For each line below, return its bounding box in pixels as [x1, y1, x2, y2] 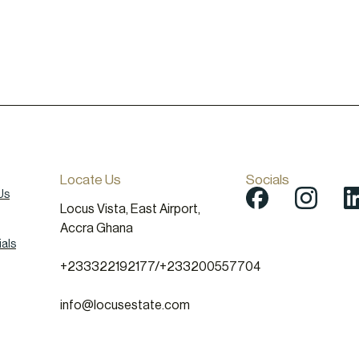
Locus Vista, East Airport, [59, 202, 200, 216]
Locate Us [59, 172, 121, 187]
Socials [245, 172, 289, 187]
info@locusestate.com [59, 298, 190, 312]
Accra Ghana [59, 221, 133, 235]
